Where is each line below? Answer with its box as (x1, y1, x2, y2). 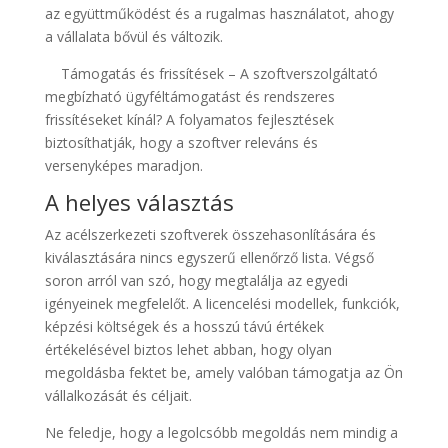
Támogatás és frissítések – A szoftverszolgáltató (44, 64, 378, 83)
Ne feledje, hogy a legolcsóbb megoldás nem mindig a (44, 423, 398, 442)
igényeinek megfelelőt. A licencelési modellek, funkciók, (44, 294, 400, 313)
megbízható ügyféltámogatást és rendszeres (44, 87, 335, 106)
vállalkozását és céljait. (44, 386, 192, 405)
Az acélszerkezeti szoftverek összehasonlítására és (44, 225, 376, 244)
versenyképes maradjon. (44, 156, 203, 175)
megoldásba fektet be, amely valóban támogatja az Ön (44, 363, 403, 382)
